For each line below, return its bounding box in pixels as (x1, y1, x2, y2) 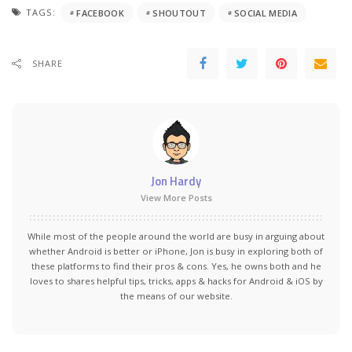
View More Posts (140, 192, 212, 204)
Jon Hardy (151, 172, 201, 191)
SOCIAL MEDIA (234, 6, 298, 19)
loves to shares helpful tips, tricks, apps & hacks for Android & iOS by (29, 275, 323, 288)
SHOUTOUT (152, 6, 206, 19)
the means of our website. (119, 290, 233, 302)
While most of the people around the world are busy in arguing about (27, 230, 324, 243)
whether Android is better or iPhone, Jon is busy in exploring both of (29, 245, 323, 258)
